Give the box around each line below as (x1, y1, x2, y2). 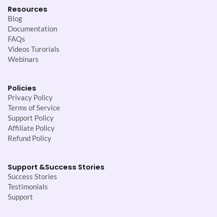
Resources (8, 4, 47, 14)
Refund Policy (8, 134, 51, 142)
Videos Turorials (8, 45, 60, 53)
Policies (8, 83, 36, 93)
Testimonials (8, 182, 48, 191)
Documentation (8, 24, 57, 33)
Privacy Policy (8, 93, 53, 102)
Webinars (8, 55, 39, 63)
